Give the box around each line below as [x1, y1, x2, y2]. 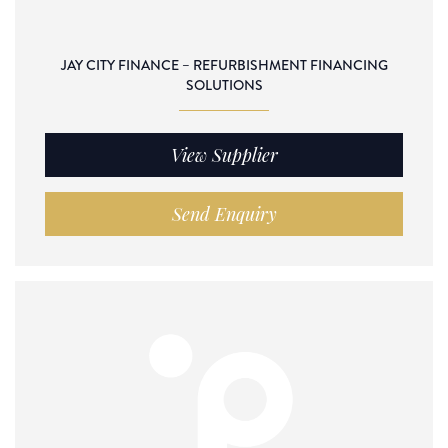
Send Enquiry [171, 201, 277, 226]
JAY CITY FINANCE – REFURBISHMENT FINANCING [60, 54, 388, 75]
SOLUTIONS [185, 74, 263, 95]
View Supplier [170, 142, 278, 167]
